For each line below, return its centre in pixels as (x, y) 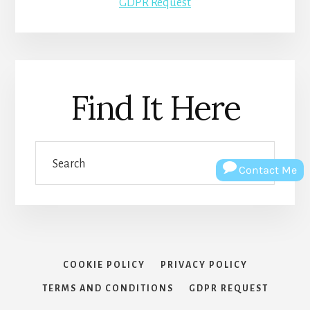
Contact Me (268, 170)
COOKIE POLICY (104, 265)
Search (51, 151)
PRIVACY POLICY (204, 265)
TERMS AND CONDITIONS (108, 288)
